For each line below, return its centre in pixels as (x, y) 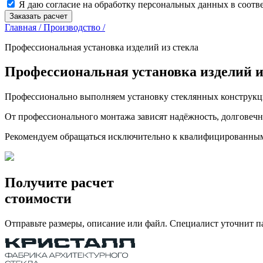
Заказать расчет (38, 16)
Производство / (74, 27)
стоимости (38, 199)
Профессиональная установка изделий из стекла (102, 47)
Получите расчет (59, 183)
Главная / (24, 27)
